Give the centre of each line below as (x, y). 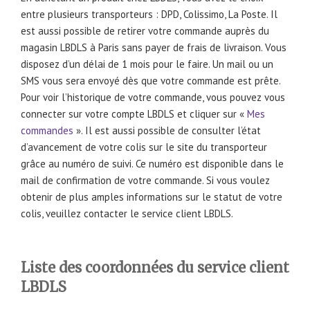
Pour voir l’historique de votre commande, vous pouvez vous (153, 97)
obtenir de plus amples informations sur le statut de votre (152, 197)
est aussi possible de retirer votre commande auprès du (145, 30)
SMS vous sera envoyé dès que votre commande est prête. (151, 80)
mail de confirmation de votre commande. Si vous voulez (145, 180)
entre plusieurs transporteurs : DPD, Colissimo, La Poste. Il (149, 14)
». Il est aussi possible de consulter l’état (167, 130)
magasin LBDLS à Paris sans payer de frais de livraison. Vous (154, 47)
